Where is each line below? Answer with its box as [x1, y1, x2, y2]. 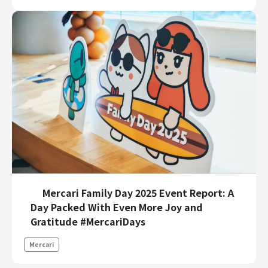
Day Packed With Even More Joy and [31, 200, 203, 215]
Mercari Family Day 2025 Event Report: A [42, 185, 234, 200]
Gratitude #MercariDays [31, 214, 145, 229]
